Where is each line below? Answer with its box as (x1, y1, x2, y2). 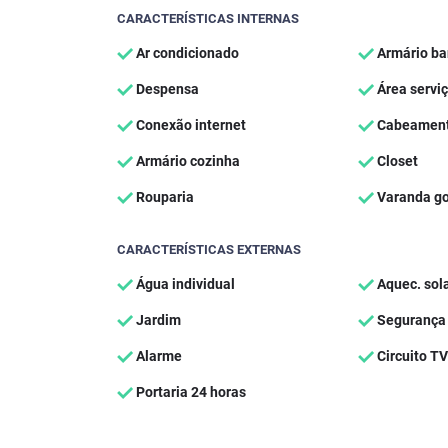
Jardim (133, 311, 181, 328)
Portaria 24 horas (133, 383, 246, 400)
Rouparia (133, 188, 194, 205)
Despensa (133, 80, 199, 97)
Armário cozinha (133, 152, 240, 169)
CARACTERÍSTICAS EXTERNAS (117, 241, 301, 257)
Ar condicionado (133, 44, 239, 61)
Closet (373, 152, 418, 169)
